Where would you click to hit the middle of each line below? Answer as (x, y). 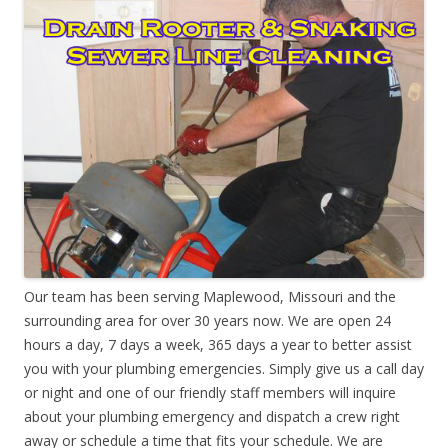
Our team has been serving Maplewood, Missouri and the (210, 296)
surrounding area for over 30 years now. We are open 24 (207, 320)
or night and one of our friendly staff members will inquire (210, 392)
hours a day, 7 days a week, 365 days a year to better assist (218, 344)
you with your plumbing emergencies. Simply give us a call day (224, 368)
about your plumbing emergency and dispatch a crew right (212, 416)
